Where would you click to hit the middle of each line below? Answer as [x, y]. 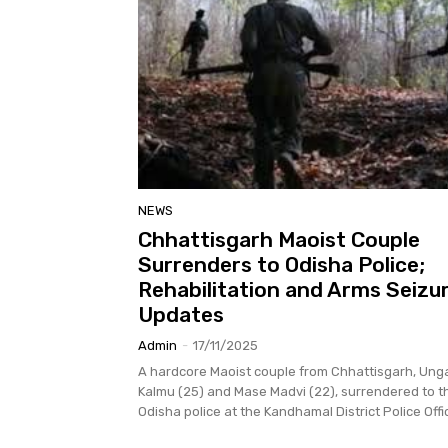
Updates [181, 314]
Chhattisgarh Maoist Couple [279, 239]
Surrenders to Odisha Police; [281, 264]
